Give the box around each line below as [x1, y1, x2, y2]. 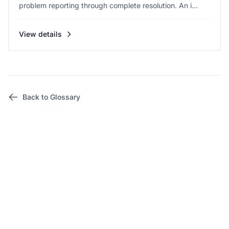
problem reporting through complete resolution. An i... [19, 1, 198, 10]
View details [19, 30, 62, 38]
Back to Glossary [22, 93, 80, 101]
